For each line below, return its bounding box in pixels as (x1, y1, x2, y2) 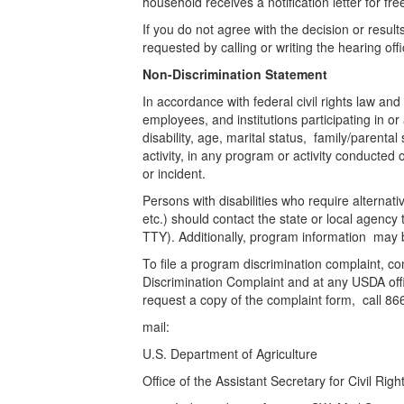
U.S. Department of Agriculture (142, 344, 322, 363)
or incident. (142, 163, 210, 182)
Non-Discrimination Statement (142, 64, 332, 83)
